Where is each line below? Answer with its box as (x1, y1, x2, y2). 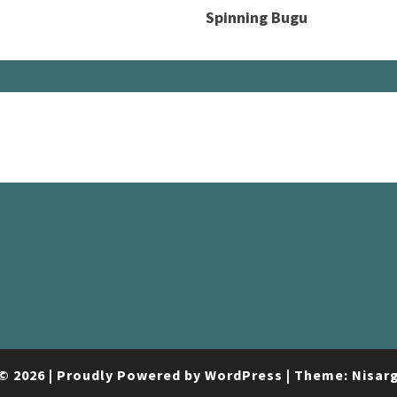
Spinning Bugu (206, 7, 308, 27)
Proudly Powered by (57, 366, 205, 384)
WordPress (205, 366, 283, 384)
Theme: (294, 366, 352, 384)
